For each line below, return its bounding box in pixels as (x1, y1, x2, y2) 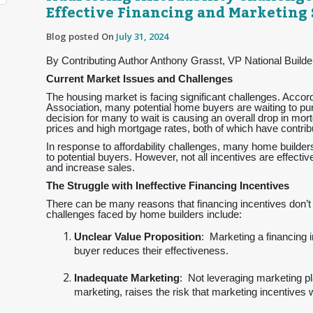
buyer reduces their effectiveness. (74, 245, 228, 261)
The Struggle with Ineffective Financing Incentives (46, 180, 289, 191)
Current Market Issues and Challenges (46, 73, 233, 85)
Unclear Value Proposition (74, 231, 201, 242)
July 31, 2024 (116, 30, 168, 43)
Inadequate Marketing (74, 272, 180, 284)
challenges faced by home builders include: (46, 209, 242, 220)
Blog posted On (46, 30, 116, 43)
